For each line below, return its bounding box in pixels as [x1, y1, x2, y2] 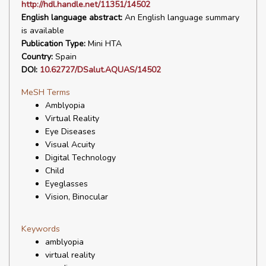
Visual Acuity [45, 139, 95, 150]
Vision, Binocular [45, 191, 108, 202]
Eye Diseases [45, 126, 96, 137]
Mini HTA [85, 38, 122, 49]
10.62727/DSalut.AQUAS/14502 [40, 64, 161, 75]
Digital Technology [45, 152, 116, 163]
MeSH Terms [21, 86, 70, 98]
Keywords [21, 223, 60, 235]
